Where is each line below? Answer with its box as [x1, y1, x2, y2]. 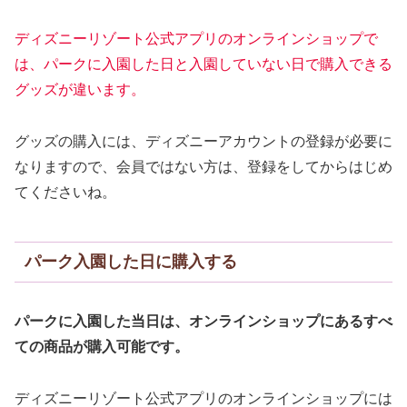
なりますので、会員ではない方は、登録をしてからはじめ [15, 158, 392, 174]
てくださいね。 [15, 184, 116, 200]
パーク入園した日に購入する [24, 253, 237, 272]
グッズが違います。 [15, 81, 145, 97]
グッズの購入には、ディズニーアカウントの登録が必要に [15, 133, 392, 149]
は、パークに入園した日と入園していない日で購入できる [15, 55, 392, 72]
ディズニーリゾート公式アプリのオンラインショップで [15, 30, 378, 46]
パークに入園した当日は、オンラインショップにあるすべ [15, 313, 392, 330]
